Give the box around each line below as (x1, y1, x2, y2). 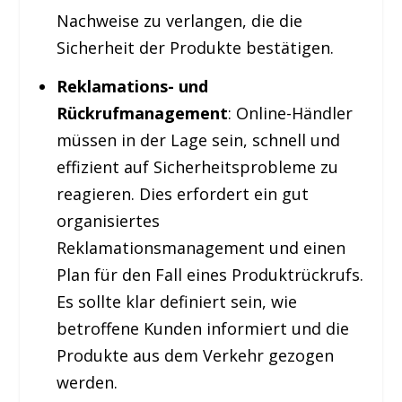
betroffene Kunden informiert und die (56, 317, 349, 339)
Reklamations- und (56, 74, 208, 97)
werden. (56, 371, 118, 393)
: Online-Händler (227, 101, 353, 124)
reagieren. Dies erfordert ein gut (56, 182, 309, 205)
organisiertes (56, 209, 160, 232)
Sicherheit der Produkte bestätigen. (56, 37, 334, 59)
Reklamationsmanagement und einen (56, 236, 345, 258)
